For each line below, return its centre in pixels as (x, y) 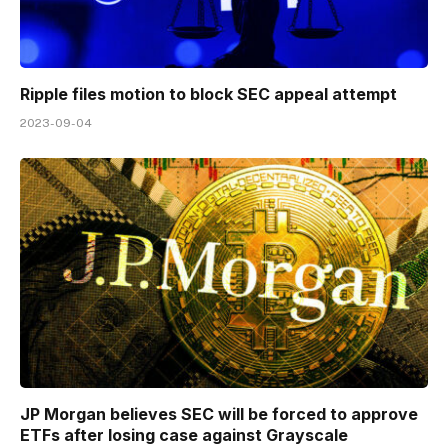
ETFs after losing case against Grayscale (184, 434)
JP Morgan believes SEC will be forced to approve (219, 413)
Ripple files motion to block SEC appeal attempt (208, 94)
